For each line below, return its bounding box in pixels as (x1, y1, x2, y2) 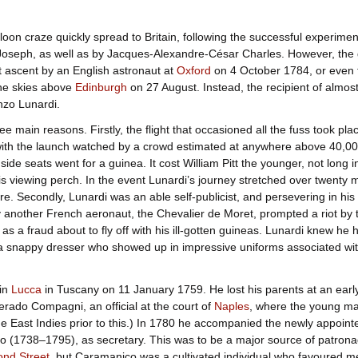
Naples (213, 300, 249, 313)
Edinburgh (74, 80, 127, 93)
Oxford (176, 63, 211, 77)
